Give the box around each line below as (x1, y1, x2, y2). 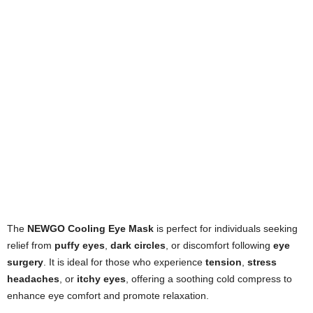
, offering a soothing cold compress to (126, 273, 292, 285)
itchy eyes (77, 273, 126, 285)
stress (247, 256, 277, 268)
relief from (7, 240, 54, 252)
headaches (7, 273, 59, 285)
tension (205, 256, 242, 268)
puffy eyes (54, 240, 105, 252)
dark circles (110, 240, 166, 252)
